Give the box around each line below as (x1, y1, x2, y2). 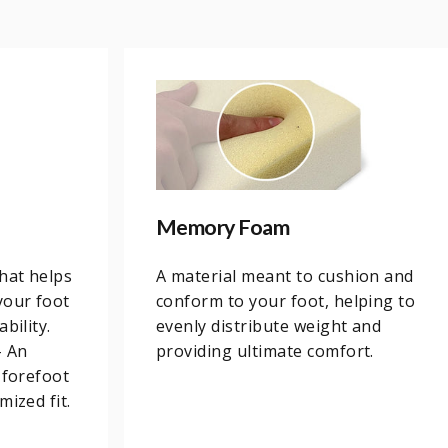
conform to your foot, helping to (156, 289, 416, 312)
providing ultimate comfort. (156, 339, 374, 362)
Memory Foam (156, 213, 290, 240)
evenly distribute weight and (156, 314, 382, 337)
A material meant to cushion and (156, 264, 414, 287)
